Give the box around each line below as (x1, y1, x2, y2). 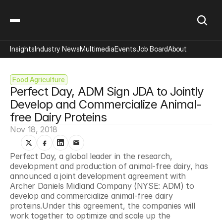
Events (114, 45, 136, 53)
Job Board (136, 45, 168, 53)
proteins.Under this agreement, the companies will (10, 201, 195, 211)
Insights (10, 45, 35, 53)
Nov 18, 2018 (10, 124, 58, 134)
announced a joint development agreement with (10, 171, 186, 181)
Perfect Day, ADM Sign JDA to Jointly (10, 84, 204, 99)
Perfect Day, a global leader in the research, (10, 151, 172, 161)
